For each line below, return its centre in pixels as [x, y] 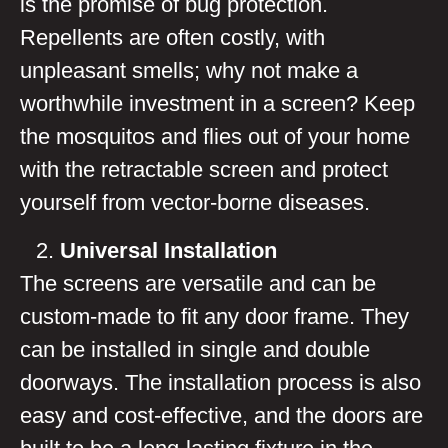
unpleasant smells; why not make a [189, 71]
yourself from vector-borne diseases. [195, 203]
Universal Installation [168, 250]
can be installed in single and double [195, 349]
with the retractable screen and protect [204, 170]
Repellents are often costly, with [172, 38]
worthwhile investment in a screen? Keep [217, 104]
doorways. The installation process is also [220, 382]
